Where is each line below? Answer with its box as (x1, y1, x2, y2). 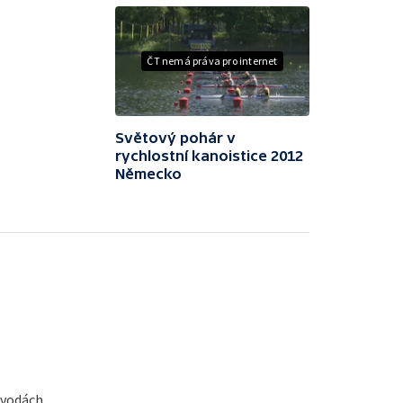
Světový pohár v (115, 129, 236, 146)
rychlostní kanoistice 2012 (115, 147, 303, 164)
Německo (115, 165, 182, 182)
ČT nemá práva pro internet (147, 53, 278, 67)
